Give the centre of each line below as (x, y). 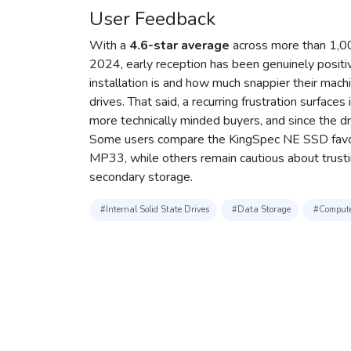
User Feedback (152, 19)
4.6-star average (179, 46)
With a (109, 46)
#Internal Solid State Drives (155, 210)
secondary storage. (141, 177)
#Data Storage (261, 210)
